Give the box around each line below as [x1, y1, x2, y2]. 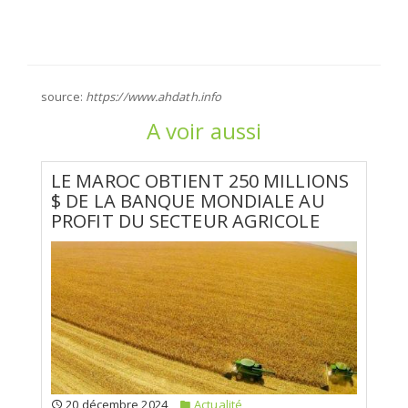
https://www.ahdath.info [85, 87, 222, 105]
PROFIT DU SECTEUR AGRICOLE [51, 208, 320, 233]
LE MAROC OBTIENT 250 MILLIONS [51, 168, 349, 193]
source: [41, 87, 86, 105]
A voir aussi [146, 115, 262, 146]
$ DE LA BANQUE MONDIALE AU [51, 188, 325, 213]
